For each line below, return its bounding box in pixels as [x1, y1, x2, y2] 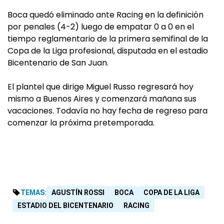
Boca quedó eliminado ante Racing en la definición [7, 9, 203, 21]
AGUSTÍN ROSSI [51, 188, 104, 197]
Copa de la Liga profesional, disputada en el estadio [7, 45, 208, 57]
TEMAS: [20, 188, 46, 197]
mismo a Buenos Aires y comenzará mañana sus [7, 93, 196, 105]
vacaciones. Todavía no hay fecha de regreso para [7, 105, 207, 117]
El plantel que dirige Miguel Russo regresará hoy [7, 81, 193, 93]
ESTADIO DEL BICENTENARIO [17, 201, 113, 210]
